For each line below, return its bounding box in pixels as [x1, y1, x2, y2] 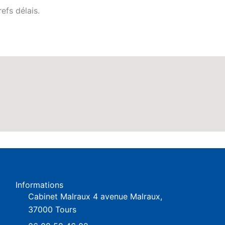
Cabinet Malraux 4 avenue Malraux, [28, 191, 163, 201]
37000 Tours [28, 204, 77, 214]
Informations [16, 180, 64, 190]
